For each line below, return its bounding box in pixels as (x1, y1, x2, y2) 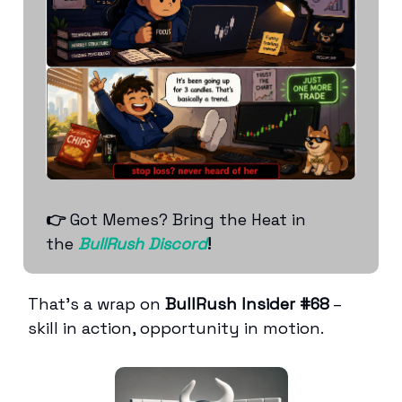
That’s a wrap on (28, 293, 165, 314)
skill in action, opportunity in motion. (28, 317, 324, 338)
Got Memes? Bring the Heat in (66, 208, 306, 230)
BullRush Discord (78, 232, 207, 254)
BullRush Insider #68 (165, 293, 329, 314)
